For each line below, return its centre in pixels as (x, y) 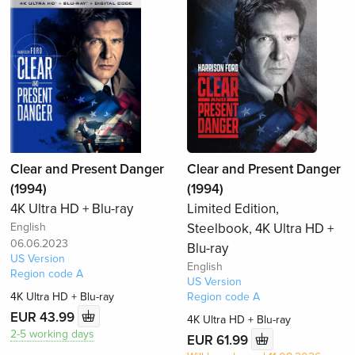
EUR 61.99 (219, 340)
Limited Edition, (233, 209)
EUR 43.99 (44, 317)
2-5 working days (53, 334)
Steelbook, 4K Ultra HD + (260, 229)
